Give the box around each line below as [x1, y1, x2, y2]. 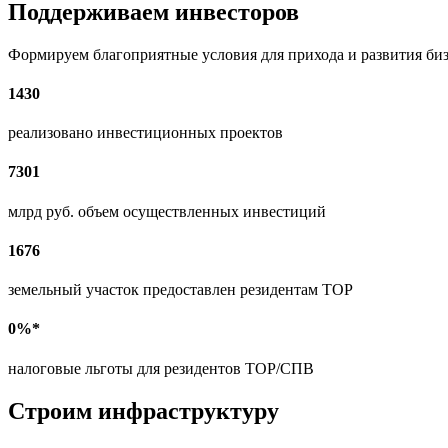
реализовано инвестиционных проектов [8, 124, 283, 142]
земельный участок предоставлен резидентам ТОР [8, 281, 353, 299]
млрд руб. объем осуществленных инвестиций [8, 202, 326, 220]
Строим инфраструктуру [8, 397, 279, 424]
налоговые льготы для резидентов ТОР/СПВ [8, 359, 314, 377]
